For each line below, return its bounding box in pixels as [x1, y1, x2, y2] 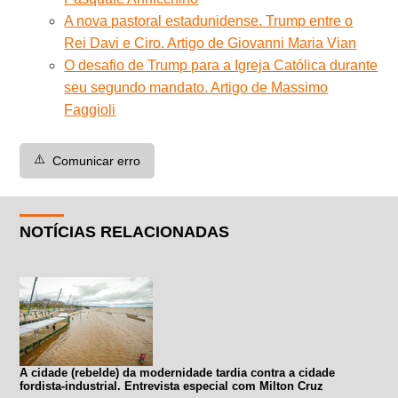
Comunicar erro [52, 153, 141, 168]
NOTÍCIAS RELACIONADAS [20, 222, 230, 241]
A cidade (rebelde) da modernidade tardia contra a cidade [20, 365, 336, 379]
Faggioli [64, 101, 116, 117]
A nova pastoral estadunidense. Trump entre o [64, 12, 354, 28]
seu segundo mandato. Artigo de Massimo [64, 79, 329, 95]
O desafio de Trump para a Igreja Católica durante [64, 57, 378, 73]
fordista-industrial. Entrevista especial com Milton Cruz [20, 378, 324, 393]
